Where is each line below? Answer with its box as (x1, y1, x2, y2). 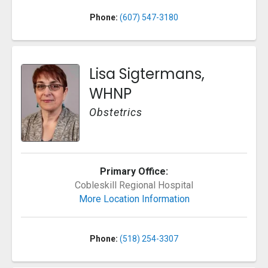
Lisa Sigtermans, (89, 64, 205, 84)
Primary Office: (100, 166, 168, 178)
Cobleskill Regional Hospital (75, 179, 193, 191)
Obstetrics (89, 106, 142, 119)
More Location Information (78, 193, 190, 205)
